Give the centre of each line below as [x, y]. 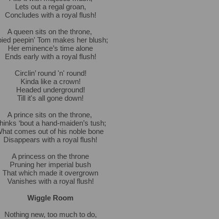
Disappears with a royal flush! [50, 140]
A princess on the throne [50, 156]
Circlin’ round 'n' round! [50, 73]
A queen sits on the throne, [50, 32]
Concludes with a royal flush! [50, 15]
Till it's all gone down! [50, 98]
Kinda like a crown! [50, 81]
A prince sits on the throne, [50, 115]
